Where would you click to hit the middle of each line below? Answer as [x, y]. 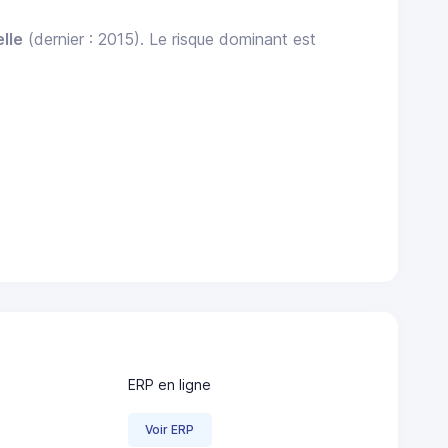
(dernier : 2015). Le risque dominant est [170, 39]
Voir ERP [170, 429]
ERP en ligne [169, 384]
